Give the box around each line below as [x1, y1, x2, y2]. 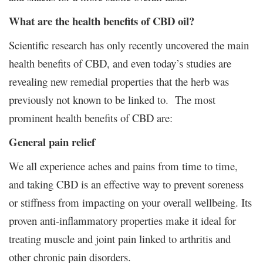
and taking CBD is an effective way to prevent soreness [9, 176, 244, 191]
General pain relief [9, 133, 95, 150]
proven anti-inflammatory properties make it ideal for [9, 213, 236, 228]
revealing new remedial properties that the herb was [9, 73, 229, 89]
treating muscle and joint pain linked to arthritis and [9, 231, 231, 246]
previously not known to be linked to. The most [9, 92, 215, 107]
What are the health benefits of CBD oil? [9, 12, 194, 29]
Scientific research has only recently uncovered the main [9, 37, 249, 52]
